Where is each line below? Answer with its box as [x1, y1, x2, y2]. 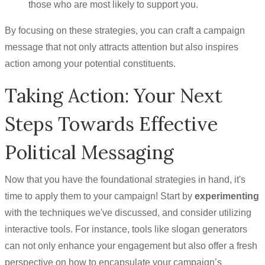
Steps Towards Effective [5, 112, 218, 136]
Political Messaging [5, 140, 174, 164]
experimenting [195, 191, 259, 201]
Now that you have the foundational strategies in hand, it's [5, 174, 245, 185]
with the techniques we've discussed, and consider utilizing [5, 208, 251, 218]
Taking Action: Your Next [5, 83, 222, 108]
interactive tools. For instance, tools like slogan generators [5, 224, 247, 234]
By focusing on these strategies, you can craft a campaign [5, 25, 245, 35]
